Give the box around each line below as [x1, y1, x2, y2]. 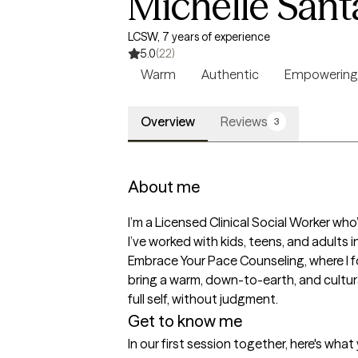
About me [128, 177, 200, 197]
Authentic [201, 66, 259, 82]
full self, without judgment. [128, 291, 278, 307]
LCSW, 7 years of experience [128, 30, 270, 44]
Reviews [221, 113, 268, 129]
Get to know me [128, 311, 242, 331]
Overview [141, 113, 195, 129]
